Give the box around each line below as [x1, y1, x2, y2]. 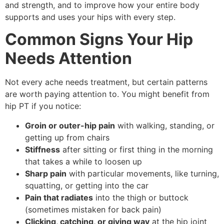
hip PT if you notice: [5, 101, 81, 111]
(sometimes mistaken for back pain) [25, 204, 161, 214]
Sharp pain [25, 168, 66, 178]
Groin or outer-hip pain [25, 120, 115, 130]
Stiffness [25, 144, 60, 154]
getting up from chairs [25, 132, 109, 142]
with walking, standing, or [115, 120, 214, 130]
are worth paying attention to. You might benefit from [5, 89, 209, 99]
